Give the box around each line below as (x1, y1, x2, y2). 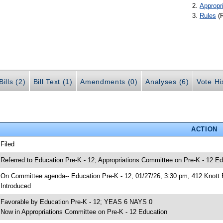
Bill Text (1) (33, 77, 73, 86)
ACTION (191, 125, 218, 133)
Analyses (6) (145, 77, 189, 86)
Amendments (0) (80, 77, 138, 86)
